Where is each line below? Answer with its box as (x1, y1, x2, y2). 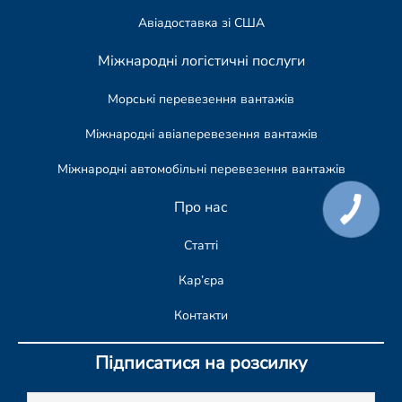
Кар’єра (178, 272, 224, 290)
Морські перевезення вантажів (108, 91, 294, 109)
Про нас (174, 197, 228, 218)
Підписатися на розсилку (95, 351, 307, 376)
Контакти (174, 307, 228, 325)
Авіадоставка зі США (137, 14, 265, 32)
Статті (184, 237, 218, 255)
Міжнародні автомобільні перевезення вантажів (57, 161, 345, 179)
